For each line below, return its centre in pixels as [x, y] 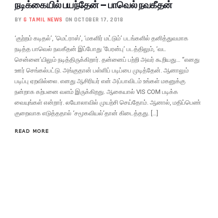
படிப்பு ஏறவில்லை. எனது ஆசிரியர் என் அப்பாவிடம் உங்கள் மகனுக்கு [100, 81]
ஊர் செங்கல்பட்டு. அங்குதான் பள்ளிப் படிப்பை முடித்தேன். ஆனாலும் [102, 70]
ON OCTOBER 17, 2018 [94, 19]
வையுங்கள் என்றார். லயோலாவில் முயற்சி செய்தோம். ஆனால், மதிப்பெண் [108, 102]
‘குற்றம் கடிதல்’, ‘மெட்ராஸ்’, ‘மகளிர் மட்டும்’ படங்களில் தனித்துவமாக [101, 38]
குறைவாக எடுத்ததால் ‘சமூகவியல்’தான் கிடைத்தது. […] [86, 113]
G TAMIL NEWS [43, 19]
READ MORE [32, 131]
